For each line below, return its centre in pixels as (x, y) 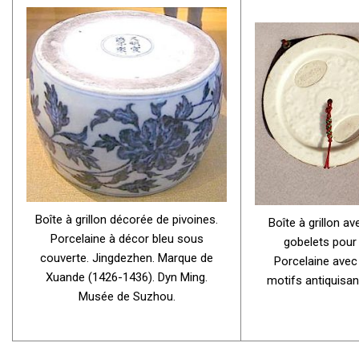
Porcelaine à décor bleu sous (127, 239)
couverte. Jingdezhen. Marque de (127, 258)
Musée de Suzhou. (127, 297)
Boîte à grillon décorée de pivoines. (127, 220)
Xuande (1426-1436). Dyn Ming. (127, 278)
